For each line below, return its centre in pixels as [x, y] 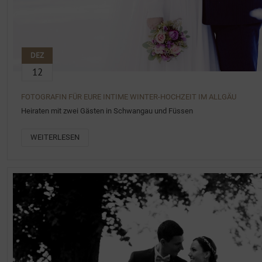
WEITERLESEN [55, 137]
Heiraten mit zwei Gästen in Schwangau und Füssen [107, 111]
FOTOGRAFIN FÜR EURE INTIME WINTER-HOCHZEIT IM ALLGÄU [129, 96]
